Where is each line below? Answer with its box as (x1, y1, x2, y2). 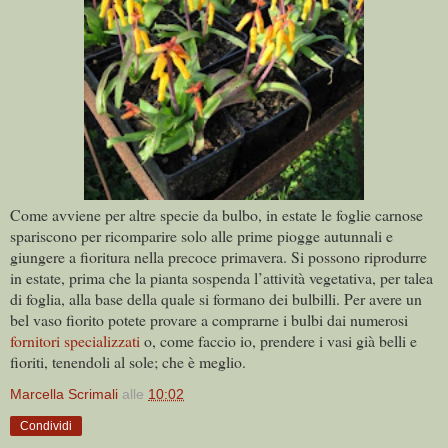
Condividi (20, 418, 72, 433)
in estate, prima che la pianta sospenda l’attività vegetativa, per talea (10, 266, 433, 288)
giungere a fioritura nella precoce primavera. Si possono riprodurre (10, 245, 427, 267)
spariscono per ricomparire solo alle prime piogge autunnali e (10, 224, 393, 246)
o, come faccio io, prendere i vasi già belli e (140, 329, 417, 351)
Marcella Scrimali (10, 385, 118, 402)
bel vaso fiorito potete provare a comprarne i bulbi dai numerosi (10, 308, 408, 330)
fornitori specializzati (10, 329, 140, 351)
